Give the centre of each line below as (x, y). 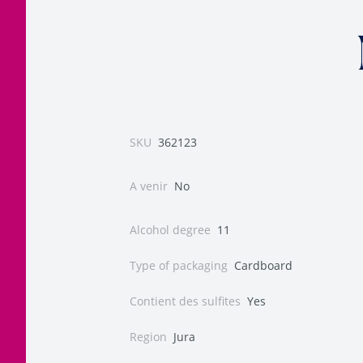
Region (148, 337)
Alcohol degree (170, 230)
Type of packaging (179, 265)
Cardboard (263, 265)
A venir (149, 186)
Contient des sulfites (185, 301)
